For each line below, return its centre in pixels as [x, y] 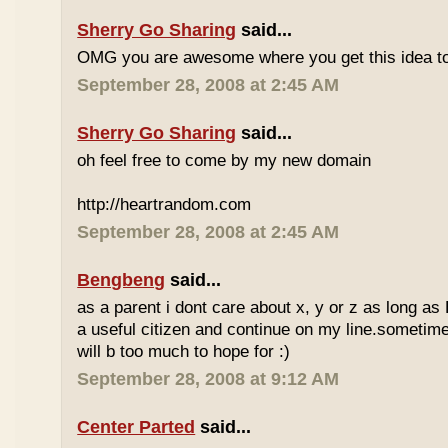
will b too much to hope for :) [184, 351]
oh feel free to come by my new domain [224, 160]
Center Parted [136, 427]
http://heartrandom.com [164, 204]
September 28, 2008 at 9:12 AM [208, 379]
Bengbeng [121, 280]
